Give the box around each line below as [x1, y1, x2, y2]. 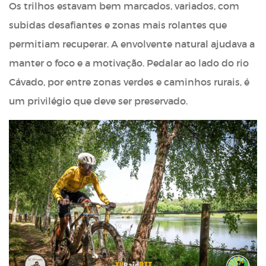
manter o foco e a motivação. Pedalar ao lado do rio [9, 57, 249, 69]
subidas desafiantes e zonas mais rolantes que [9, 19, 227, 31]
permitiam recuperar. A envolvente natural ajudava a [9, 38, 255, 50]
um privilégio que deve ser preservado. [9, 95, 188, 107]
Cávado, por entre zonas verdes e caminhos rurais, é [9, 76, 249, 88]
